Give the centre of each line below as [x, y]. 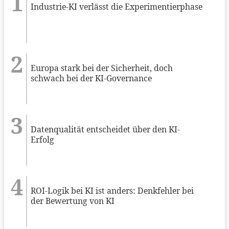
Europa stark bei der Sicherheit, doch [102, 68]
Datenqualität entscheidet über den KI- [106, 129]
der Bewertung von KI [73, 201]
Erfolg [43, 139]
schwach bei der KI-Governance [91, 78]
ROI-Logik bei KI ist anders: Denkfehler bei [112, 190]
